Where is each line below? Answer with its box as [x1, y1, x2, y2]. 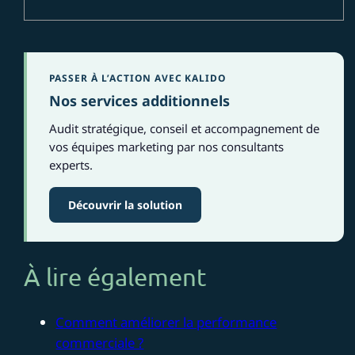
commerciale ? [55, 333, 144, 352]
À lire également [24, 262, 207, 292]
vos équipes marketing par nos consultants [49, 139, 284, 155]
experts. [49, 157, 94, 174]
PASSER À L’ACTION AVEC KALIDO [49, 71, 227, 86]
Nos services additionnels [49, 91, 231, 111]
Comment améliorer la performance [55, 312, 277, 331]
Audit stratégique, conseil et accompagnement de [49, 120, 320, 137]
